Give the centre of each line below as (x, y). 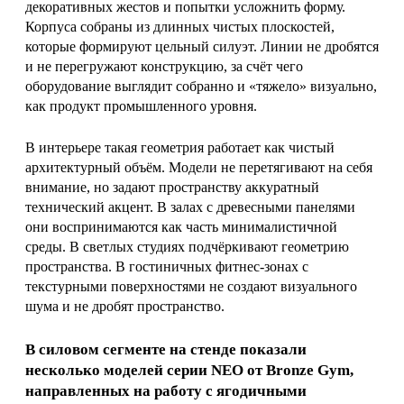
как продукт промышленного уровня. (141, 106)
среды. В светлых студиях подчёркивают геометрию (187, 246)
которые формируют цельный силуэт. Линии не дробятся (202, 46)
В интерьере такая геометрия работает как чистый (180, 147)
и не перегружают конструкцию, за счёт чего (164, 66)
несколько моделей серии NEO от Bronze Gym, (189, 370)
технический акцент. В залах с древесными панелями (190, 207)
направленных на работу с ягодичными (166, 390)
